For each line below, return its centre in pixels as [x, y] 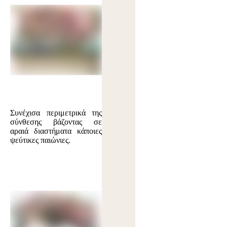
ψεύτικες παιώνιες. [40, 140]
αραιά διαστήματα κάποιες [56, 131]
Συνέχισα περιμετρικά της [56, 113]
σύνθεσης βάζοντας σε [56, 122]
